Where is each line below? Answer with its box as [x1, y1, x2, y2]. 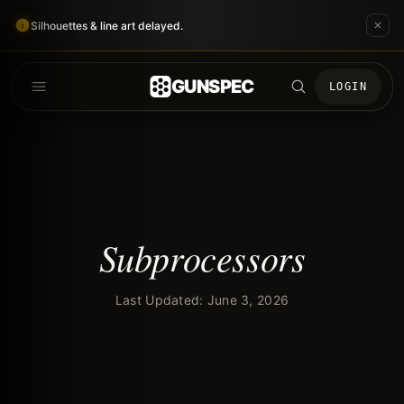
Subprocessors [98, 233, 306, 282]
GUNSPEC [171, 76, 254, 97]
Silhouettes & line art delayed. [31, 18, 183, 32]
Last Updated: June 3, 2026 [115, 292, 289, 308]
